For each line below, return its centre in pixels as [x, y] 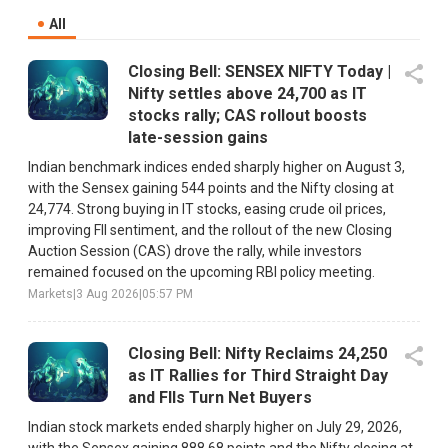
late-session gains [198, 138]
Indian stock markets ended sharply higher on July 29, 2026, [215, 427]
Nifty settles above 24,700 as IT [247, 94]
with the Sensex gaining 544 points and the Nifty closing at [211, 188]
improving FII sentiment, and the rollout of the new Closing [210, 230]
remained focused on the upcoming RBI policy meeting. [201, 272]
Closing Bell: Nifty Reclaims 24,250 [257, 354]
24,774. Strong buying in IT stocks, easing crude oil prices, [207, 209]
